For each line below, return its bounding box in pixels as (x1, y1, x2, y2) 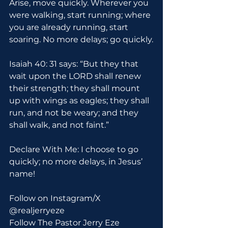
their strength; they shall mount (9, 83, 142, 93)
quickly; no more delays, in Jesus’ (9, 157, 145, 166)
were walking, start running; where (9, 10, 153, 20)
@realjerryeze (9, 206, 65, 215)
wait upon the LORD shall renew (9, 71, 143, 81)
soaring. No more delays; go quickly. (9, 35, 153, 44)
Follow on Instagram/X (9, 193, 103, 203)
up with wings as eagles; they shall (9, 96, 151, 105)
